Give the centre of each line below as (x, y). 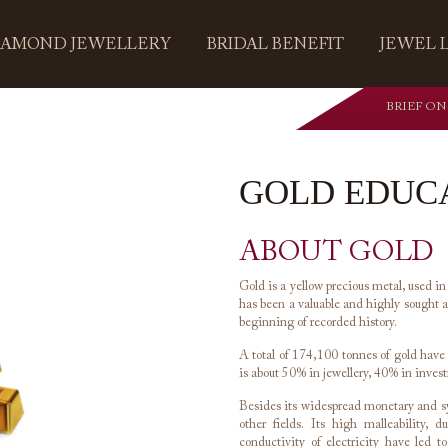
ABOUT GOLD (336, 253)
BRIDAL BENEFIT (275, 45)
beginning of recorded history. (318, 322)
